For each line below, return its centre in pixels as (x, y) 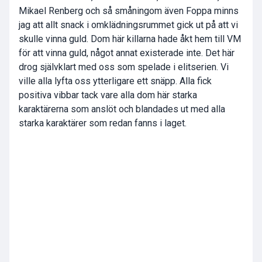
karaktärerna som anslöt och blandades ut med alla (122, 109)
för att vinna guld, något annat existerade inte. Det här (127, 53)
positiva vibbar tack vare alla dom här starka (108, 95)
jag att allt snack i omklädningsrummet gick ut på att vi (128, 25)
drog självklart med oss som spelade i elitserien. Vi (124, 67)
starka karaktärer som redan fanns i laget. (103, 123)
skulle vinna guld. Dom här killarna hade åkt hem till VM (130, 39)
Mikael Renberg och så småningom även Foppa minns (129, 11)
